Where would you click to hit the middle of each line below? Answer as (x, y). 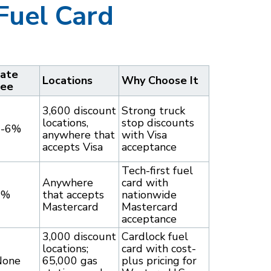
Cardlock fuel (155, 237)
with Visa (144, 135)
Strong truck (153, 111)
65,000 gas (70, 261)
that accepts (73, 195)
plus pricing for (159, 261)
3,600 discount (79, 111)
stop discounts (158, 123)
